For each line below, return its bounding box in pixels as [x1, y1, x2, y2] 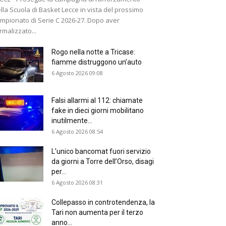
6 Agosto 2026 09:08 [51, 69, 103, 77]
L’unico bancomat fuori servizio [51, 147, 151, 155]
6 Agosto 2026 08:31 [51, 179, 103, 186]
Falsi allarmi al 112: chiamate [51, 96, 143, 104]
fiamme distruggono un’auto [51, 58, 142, 66]
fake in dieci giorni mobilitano [51, 106, 144, 115]
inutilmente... [51, 117, 92, 125]
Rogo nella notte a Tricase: [51, 48, 135, 56]
